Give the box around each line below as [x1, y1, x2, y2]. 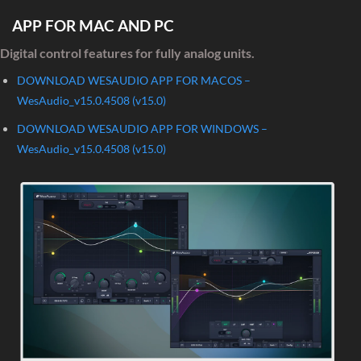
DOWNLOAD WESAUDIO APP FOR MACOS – [16, 73, 251, 88]
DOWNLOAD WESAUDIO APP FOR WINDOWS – [16, 122, 268, 136]
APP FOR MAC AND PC [12, 15, 174, 35]
